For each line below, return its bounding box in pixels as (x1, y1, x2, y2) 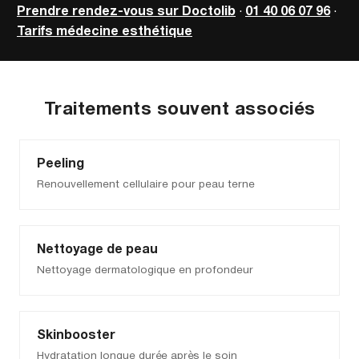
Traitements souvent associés (43, 101, 316, 118)
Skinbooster (36, 330, 115, 342)
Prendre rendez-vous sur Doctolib (17, 6, 236, 18)
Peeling (36, 158, 84, 170)
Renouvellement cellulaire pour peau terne (36, 179, 255, 191)
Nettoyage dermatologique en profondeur (36, 265, 253, 276)
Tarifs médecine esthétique (17, 26, 192, 38)
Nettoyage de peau (36, 244, 158, 256)
